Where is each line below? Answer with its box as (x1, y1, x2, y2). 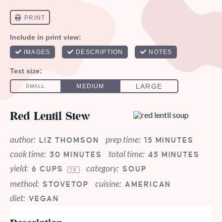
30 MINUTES (50, 150, 102, 159)
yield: (10, 163, 28, 173)
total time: (108, 148, 145, 159)
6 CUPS (32, 165, 63, 173)
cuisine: (95, 178, 121, 189)
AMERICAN (124, 180, 171, 188)
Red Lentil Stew (10, 109, 90, 125)
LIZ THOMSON (39, 136, 99, 144)
